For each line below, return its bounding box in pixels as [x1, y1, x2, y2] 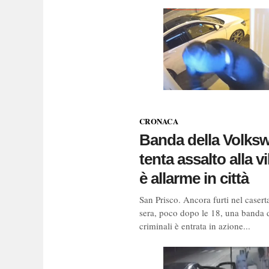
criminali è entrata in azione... [139, 219, 250, 232]
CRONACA [139, 115, 178, 127]
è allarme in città [139, 169, 249, 187]
